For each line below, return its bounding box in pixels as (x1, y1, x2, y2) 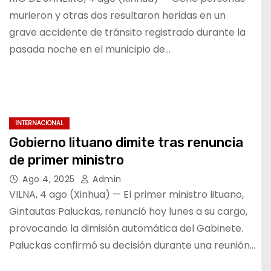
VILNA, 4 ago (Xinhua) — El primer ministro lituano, (9, 188, 244, 201)
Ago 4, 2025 (22, 173, 77, 185)
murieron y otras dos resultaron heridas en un (9, 8, 226, 22)
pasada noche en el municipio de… (9, 42, 171, 56)
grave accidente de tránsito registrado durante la (9, 25, 246, 39)
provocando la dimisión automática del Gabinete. (9, 221, 243, 235)
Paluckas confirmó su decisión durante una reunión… (9, 238, 255, 252)
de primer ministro (9, 152, 124, 168)
